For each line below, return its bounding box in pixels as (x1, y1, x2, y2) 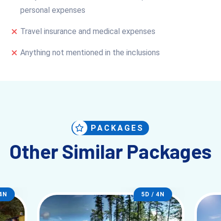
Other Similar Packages (9, 139, 212, 163)
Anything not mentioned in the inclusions (20, 47, 160, 57)
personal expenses (20, 5, 86, 15)
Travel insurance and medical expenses (20, 26, 156, 36)
